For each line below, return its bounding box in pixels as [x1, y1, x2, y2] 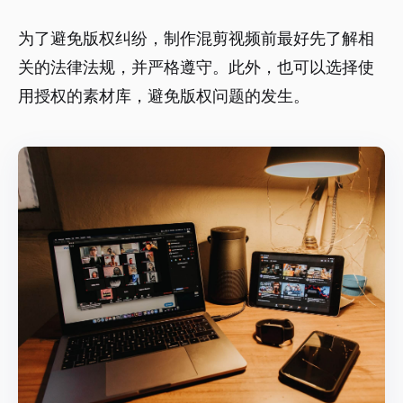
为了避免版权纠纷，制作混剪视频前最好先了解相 [18, 29, 374, 49]
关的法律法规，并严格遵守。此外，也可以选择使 [18, 58, 374, 77]
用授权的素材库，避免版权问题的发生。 [18, 86, 309, 106]
